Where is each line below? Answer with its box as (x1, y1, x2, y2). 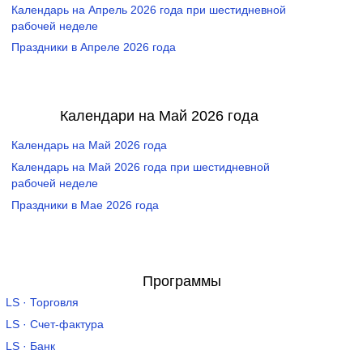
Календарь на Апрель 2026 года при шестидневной (11, 3, 286, 16)
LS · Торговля (5, 296, 79, 309)
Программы (142, 273, 221, 290)
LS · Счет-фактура (5, 318, 104, 331)
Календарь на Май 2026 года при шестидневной (11, 161, 270, 174)
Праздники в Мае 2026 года (11, 199, 159, 211)
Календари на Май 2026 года (60, 107, 259, 124)
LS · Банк (5, 340, 55, 352)
